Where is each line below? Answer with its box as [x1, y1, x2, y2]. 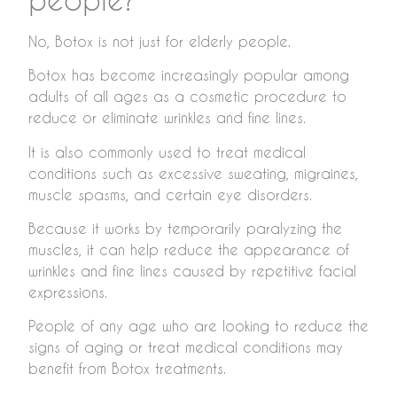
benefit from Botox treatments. [28, 360, 226, 378]
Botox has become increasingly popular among [28, 66, 349, 84]
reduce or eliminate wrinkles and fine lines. [28, 109, 306, 127]
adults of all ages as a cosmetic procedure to [28, 88, 346, 105]
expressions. [28, 284, 107, 301]
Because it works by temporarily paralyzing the [28, 220, 342, 237]
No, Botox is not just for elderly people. [28, 32, 291, 50]
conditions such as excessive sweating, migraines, [28, 164, 358, 182]
